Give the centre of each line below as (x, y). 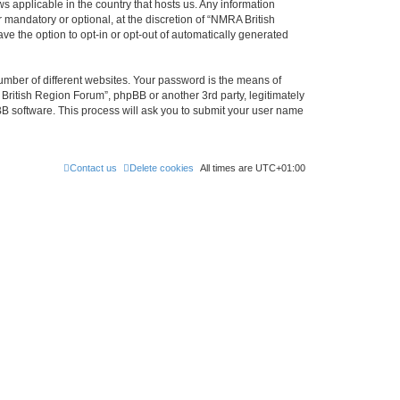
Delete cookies (162, 167)
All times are (228, 167)
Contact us (93, 167)
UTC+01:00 (280, 167)
